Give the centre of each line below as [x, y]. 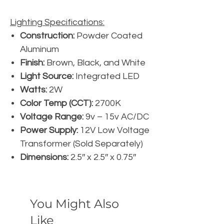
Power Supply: [49, 130]
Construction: [47, 35]
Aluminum [39, 49]
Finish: [32, 62]
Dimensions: [44, 157]
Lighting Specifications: [57, 22]
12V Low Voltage [114, 130]
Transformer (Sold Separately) [81, 143]
